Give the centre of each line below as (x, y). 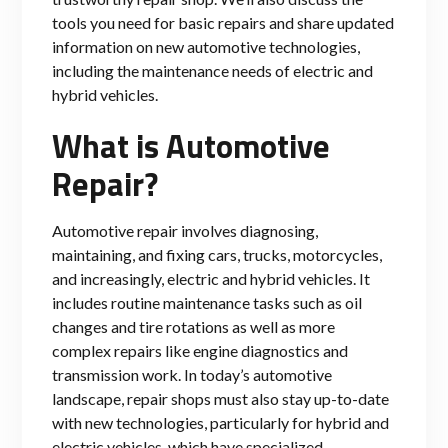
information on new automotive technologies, (206, 46)
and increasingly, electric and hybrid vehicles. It (211, 278)
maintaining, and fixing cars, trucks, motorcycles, (217, 254)
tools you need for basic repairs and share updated (223, 22)
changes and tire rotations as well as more (193, 326)
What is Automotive (191, 145)
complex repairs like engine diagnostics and (200, 350)
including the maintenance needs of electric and (212, 70)
